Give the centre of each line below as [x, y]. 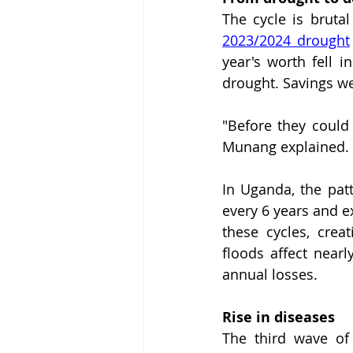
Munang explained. [286, 147]
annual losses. [270, 275]
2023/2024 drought [286, 41]
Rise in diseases [279, 318]
